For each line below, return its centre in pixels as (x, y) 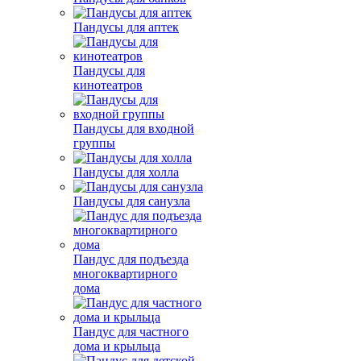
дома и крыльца (117, 346)
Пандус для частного (131, 332)
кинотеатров (108, 85)
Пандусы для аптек (126, 27)
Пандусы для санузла (132, 201)
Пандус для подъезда (131, 259)
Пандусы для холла (126, 172)
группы (94, 143)
